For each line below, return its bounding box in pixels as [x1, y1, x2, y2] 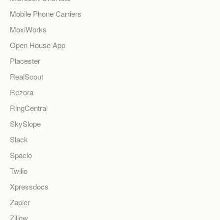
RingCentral [10, 103, 48, 113]
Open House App [10, 40, 65, 51]
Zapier [10, 197, 30, 208]
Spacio [10, 150, 32, 161]
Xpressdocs [10, 181, 49, 192]
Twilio [10, 165, 27, 176]
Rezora [10, 87, 33, 98]
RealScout [10, 71, 43, 82]
